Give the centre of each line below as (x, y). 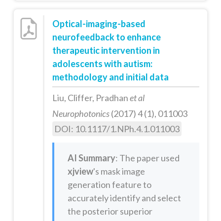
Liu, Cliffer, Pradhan (91, 98)
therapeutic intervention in (106, 51)
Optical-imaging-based (99, 24)
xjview (80, 171)
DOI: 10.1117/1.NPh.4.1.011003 (117, 129)
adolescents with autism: (102, 64)
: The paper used (147, 158)
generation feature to (109, 184)
